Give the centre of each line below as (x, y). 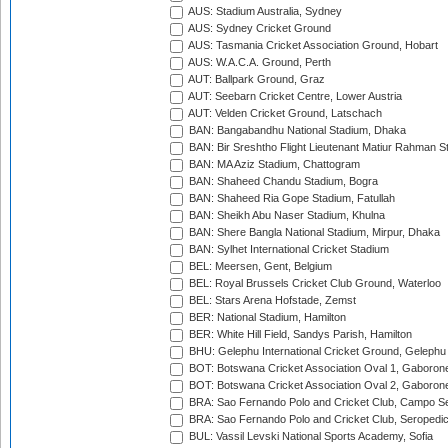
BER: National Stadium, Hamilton (266, 317)
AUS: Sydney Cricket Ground (258, 28)
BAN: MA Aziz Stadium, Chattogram (273, 164)
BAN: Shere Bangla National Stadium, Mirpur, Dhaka (313, 232)
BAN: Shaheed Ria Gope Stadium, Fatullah (290, 198)
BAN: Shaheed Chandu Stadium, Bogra (282, 181)
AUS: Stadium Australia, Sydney (264, 11)
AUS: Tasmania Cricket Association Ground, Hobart (312, 45)
